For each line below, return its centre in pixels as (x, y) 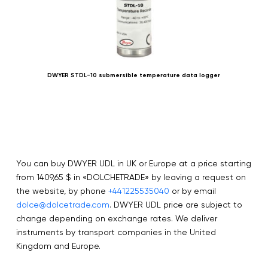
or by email (193, 191)
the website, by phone (62, 191)
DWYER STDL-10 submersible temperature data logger (134, 75)
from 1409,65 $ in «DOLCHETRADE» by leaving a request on (131, 177)
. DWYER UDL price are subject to (176, 204)
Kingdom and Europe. (58, 246)
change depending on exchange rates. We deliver (117, 218)
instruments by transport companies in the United (116, 232)
